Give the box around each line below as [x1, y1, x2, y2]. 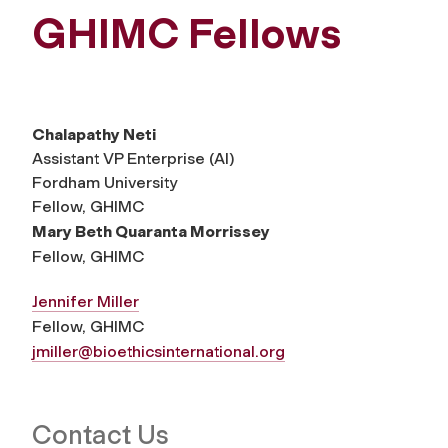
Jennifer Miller [32, 291, 139, 311]
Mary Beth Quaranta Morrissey [32, 221, 270, 241]
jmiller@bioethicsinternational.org [32, 341, 285, 361]
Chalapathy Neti [32, 124, 156, 144]
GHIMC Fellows [32, 8, 341, 59]
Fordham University [32, 172, 177, 192]
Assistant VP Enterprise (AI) [32, 148, 234, 168]
